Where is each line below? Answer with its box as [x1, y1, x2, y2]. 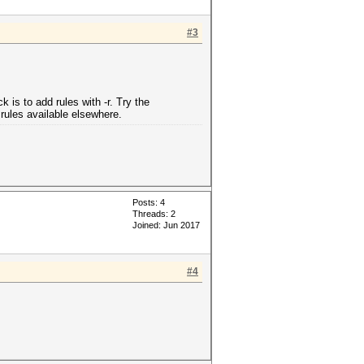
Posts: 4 [132, 197, 165, 207]
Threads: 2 [132, 209, 175, 219]
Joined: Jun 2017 [132, 220, 200, 230]
